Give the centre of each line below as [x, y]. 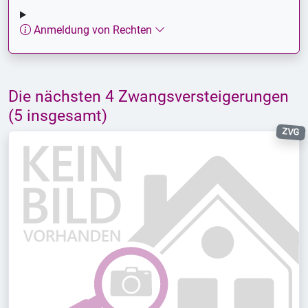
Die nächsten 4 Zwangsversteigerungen [148, 96]
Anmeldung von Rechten [93, 30]
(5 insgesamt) [58, 115]
